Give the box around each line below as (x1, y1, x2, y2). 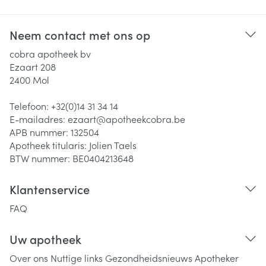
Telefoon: (9, 99, 51, 112)
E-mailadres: (9, 112, 68, 125)
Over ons (9, 251, 48, 264)
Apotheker (195, 251, 239, 264)
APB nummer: (9, 125, 71, 138)
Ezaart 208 (9, 60, 56, 73)
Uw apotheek (9, 230, 81, 247)
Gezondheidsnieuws (105, 251, 192, 264)
